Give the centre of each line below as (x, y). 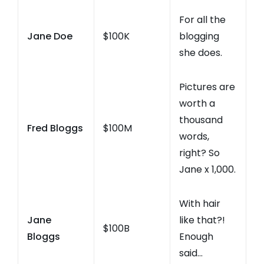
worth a (197, 104)
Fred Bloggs (55, 128)
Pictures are (207, 87)
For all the (202, 20)
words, (194, 137)
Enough (196, 237)
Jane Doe (50, 37)
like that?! (202, 220)
